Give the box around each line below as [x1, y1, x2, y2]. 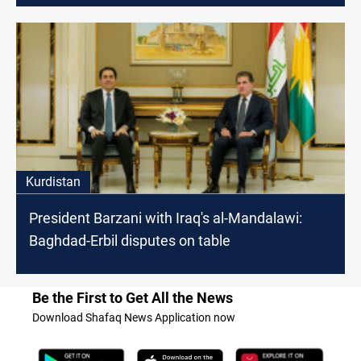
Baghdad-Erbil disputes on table [29, 231, 230, 249]
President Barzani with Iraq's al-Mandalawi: [29, 209, 302, 226]
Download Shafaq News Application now [32, 310, 235, 324]
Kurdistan [26, 173, 81, 189]
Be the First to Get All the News [32, 288, 233, 306]
